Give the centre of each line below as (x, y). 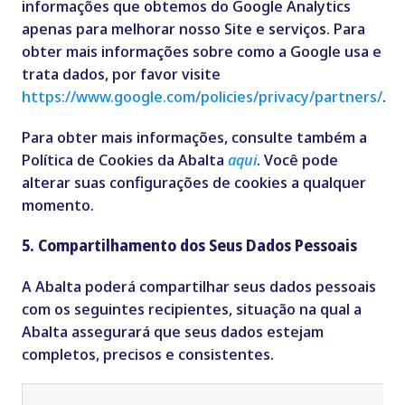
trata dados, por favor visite (121, 74)
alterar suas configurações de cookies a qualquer (193, 183)
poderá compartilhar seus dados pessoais (228, 287)
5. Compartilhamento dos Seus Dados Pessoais (189, 246)
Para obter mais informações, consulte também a (194, 137)
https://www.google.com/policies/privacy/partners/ (202, 97)
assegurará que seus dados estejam (195, 332)
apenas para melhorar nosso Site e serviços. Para (193, 29)
